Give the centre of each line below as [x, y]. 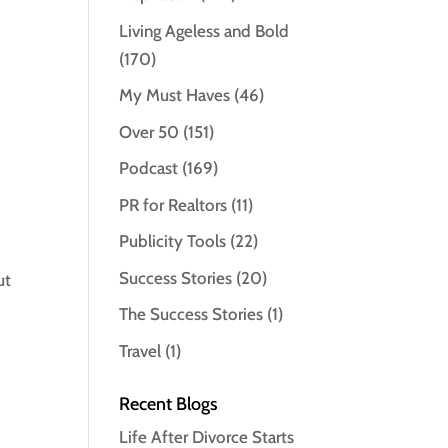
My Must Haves [175, 95]
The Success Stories [191, 314]
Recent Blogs [169, 403]
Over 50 [149, 131]
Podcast [149, 168]
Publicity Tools [173, 241]
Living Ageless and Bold [204, 30]
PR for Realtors [173, 204]
